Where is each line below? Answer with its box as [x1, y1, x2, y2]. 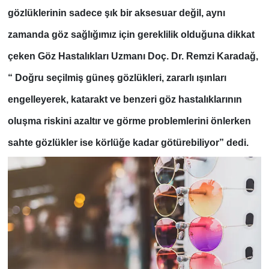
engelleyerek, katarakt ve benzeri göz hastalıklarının [7, 94, 242, 104]
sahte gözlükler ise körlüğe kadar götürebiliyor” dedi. [7, 137, 249, 148]
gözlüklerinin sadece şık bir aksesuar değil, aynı [7, 7, 225, 18]
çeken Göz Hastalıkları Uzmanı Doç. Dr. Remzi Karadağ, [7, 50, 258, 61]
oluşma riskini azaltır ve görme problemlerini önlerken [7, 115, 251, 126]
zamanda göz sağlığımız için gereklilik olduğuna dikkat [7, 29, 255, 40]
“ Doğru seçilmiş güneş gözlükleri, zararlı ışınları [7, 72, 226, 83]
